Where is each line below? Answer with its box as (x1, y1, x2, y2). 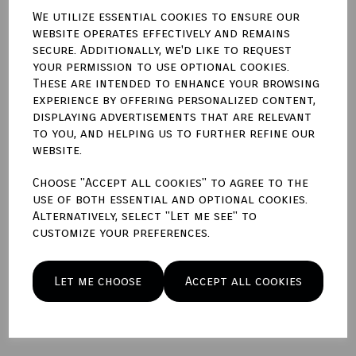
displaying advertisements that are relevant (33, 109, 312, 124)
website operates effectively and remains (33, 25, 291, 41)
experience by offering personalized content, (33, 92, 316, 107)
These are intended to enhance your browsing (33, 75, 320, 91)
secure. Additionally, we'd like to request (33, 42, 292, 57)
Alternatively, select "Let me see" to (33, 208, 257, 223)
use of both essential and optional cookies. (33, 192, 308, 207)
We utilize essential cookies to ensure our (33, 9, 300, 24)
